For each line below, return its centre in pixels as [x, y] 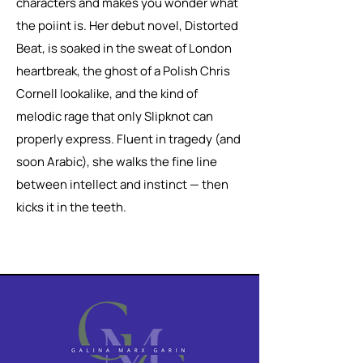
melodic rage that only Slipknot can [115, 116]
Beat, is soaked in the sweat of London [124, 48]
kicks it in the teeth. [71, 207]
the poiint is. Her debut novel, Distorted [127, 26]
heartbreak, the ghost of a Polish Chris [123, 71]
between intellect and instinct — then [122, 184]
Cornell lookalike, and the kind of [107, 94]
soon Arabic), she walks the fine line [117, 162]
